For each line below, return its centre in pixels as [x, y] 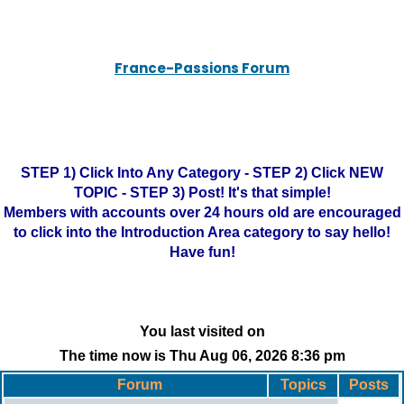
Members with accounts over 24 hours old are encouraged [202, 212]
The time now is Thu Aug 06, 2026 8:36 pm [202, 356]
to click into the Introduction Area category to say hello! [202, 232]
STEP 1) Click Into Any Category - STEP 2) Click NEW [202, 173]
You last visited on [202, 331]
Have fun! [202, 252]
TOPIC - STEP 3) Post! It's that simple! [202, 193]
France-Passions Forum [202, 68]
